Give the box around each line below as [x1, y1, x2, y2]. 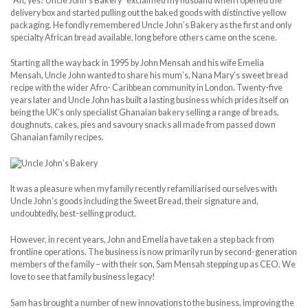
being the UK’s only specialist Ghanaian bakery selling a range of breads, [10, 107, 279, 118]
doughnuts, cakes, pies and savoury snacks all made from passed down [10, 120, 276, 131]
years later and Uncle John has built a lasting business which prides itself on [10, 95, 289, 106]
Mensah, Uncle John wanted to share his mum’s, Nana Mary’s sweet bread [10, 70, 288, 81]
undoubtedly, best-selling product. [10, 208, 136, 219]
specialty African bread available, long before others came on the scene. [10, 32, 277, 43]
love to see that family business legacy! [10, 271, 155, 282]
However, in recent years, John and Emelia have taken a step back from [10, 234, 274, 245]
